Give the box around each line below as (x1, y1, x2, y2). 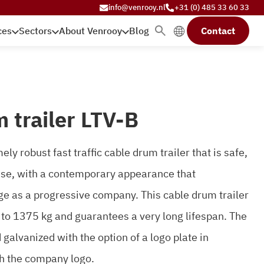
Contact (201, 25, 235, 37)
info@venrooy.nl (108, 2, 166, 12)
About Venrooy (59, 25, 122, 37)
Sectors (19, 25, 52, 37)
